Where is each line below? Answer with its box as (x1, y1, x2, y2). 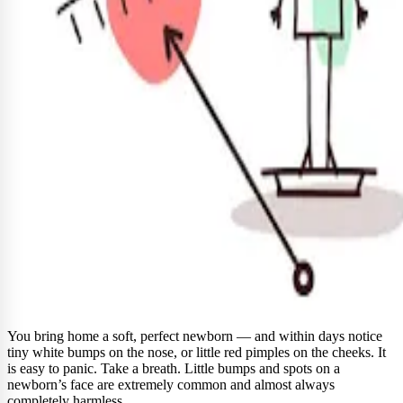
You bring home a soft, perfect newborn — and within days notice (7, 327, 382, 344)
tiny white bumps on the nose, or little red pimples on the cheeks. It (7, 344, 386, 360)
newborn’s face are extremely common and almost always (7, 376, 335, 392)
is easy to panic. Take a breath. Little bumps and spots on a (7, 360, 340, 376)
